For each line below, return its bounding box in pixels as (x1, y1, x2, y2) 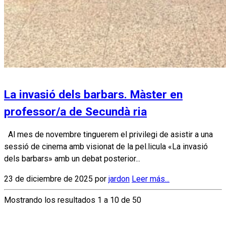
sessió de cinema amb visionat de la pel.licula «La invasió (4, 141, 208, 151)
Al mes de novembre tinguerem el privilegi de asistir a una (4, 129, 213, 139)
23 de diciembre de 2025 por (4, 174, 108, 184)
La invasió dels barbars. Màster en (4, 87, 183, 101)
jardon (108, 174, 130, 184)
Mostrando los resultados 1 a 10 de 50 (4, 195, 141, 205)
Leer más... (132, 174, 169, 184)
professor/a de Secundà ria (4, 104, 147, 119)
